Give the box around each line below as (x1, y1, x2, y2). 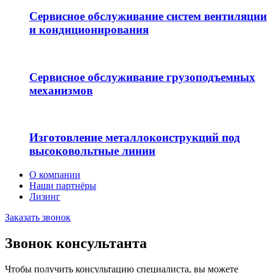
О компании (29, 169, 80, 180)
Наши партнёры (29, 180, 96, 191)
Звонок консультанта (5, 235, 147, 251)
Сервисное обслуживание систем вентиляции (29, 10, 267, 23)
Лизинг (29, 191, 60, 202)
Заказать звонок (5, 212, 71, 222)
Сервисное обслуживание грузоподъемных (29, 70, 255, 83)
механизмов (29, 83, 93, 97)
